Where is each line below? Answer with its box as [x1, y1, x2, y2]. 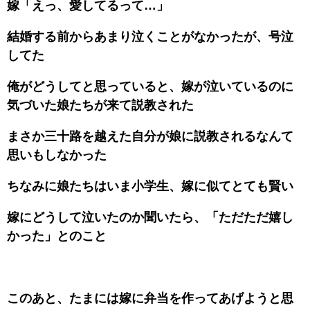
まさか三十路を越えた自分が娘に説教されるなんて [7, 129, 293, 143]
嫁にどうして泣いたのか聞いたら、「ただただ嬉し [7, 210, 293, 224]
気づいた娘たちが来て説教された [7, 98, 194, 112]
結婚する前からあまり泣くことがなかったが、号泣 [7, 29, 293, 44]
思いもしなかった [7, 147, 107, 162]
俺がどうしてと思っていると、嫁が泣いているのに [7, 79, 293, 93]
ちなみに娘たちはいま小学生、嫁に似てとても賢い [7, 179, 293, 193]
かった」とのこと [7, 228, 107, 243]
